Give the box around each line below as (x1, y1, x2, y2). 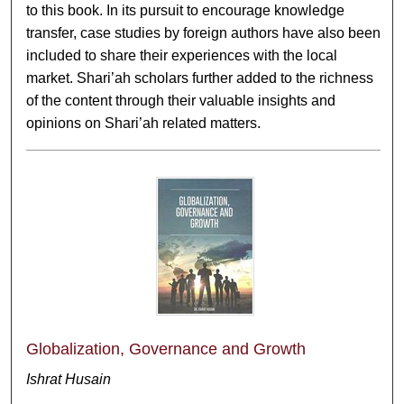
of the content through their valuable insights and (26, 93, 336, 108)
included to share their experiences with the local (26, 48, 338, 63)
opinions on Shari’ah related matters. (26, 115, 262, 131)
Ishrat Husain (26, 372, 112, 387)
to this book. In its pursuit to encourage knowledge (26, 3, 345, 18)
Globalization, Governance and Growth (26, 340, 307, 358)
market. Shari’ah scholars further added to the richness (26, 70, 374, 86)
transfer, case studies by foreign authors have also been (26, 25, 381, 41)
